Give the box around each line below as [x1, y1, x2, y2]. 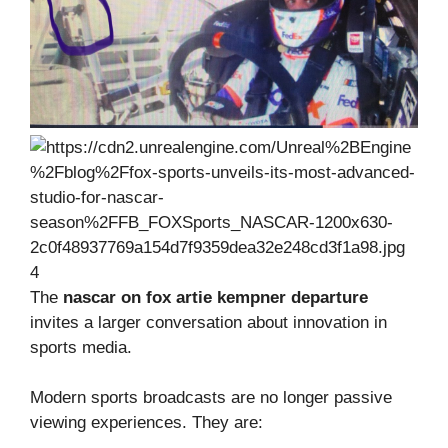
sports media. [30, 337, 132, 357]
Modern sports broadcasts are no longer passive [30, 388, 392, 408]
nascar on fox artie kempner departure [63, 287, 368, 307]
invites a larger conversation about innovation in [30, 312, 387, 332]
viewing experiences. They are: [30, 413, 263, 433]
